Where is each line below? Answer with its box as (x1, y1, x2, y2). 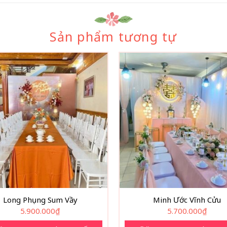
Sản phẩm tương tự (50, 28, 177, 46)
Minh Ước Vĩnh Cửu (153, 195, 221, 205)
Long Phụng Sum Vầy (3, 195, 78, 205)
